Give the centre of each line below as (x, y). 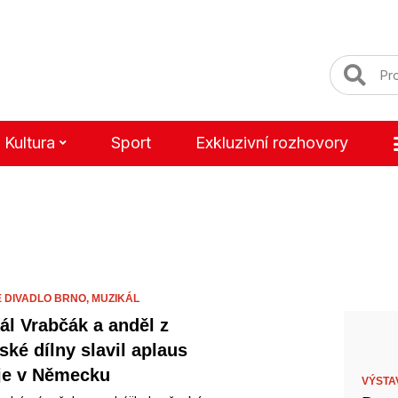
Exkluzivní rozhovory (271, 143)
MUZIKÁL (115, 298)
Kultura (29, 143)
